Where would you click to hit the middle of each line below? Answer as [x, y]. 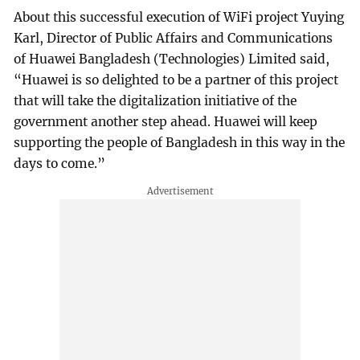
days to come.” [60, 163]
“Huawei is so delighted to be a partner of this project [176, 80]
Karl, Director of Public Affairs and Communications [174, 38]
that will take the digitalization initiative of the [155, 100]
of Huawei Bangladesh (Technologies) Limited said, [172, 59]
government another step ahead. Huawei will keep [166, 121]
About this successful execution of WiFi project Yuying [179, 17]
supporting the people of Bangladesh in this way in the [180, 142]
